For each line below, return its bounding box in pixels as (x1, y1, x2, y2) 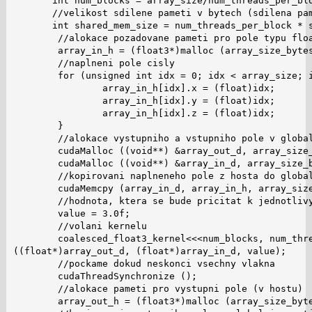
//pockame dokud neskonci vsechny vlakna (13, 258, 275, 269)
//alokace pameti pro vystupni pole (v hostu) (13, 283, 303, 294)
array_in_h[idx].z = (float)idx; (13, 107, 275, 118)
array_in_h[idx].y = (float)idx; (13, 95, 275, 106)
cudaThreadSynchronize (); (13, 270, 197, 281)
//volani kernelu (13, 220, 147, 231)
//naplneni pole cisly (13, 57, 175, 68)
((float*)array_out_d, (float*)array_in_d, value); (13, 245, 286, 256)
